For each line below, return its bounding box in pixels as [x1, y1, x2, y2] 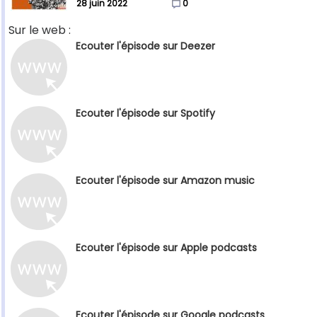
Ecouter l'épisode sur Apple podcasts [76, 241, 257, 255]
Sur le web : [8, 22, 71, 39]
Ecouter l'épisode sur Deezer [76, 39, 215, 54]
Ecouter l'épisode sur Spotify [76, 106, 215, 121]
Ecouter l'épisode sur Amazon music [76, 173, 255, 188]
